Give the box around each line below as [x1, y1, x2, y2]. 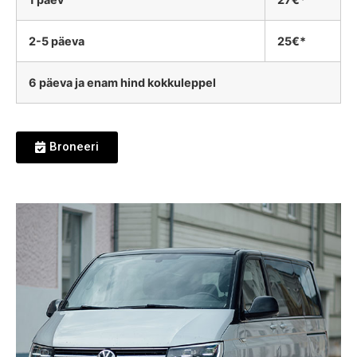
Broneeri [49, 139, 99, 155]
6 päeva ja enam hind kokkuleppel [29, 76, 216, 90]
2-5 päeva [29, 34, 84, 49]
